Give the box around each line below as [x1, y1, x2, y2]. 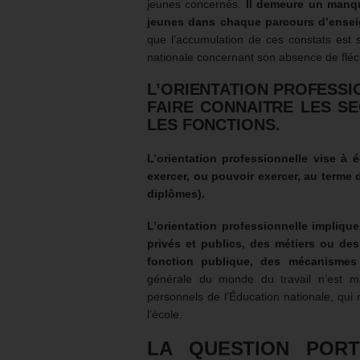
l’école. [147, 308, 182, 321]
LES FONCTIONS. [147, 116, 280, 134]
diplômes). [147, 187, 205, 201]
